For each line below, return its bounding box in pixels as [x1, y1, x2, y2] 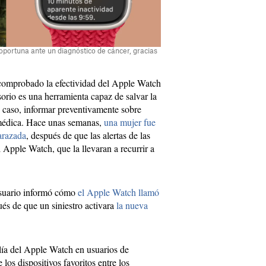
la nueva [116, 199, 148, 212]
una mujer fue [104, 116, 156, 129]
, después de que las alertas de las [26, 129, 150, 142]
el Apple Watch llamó [78, 186, 159, 199]
